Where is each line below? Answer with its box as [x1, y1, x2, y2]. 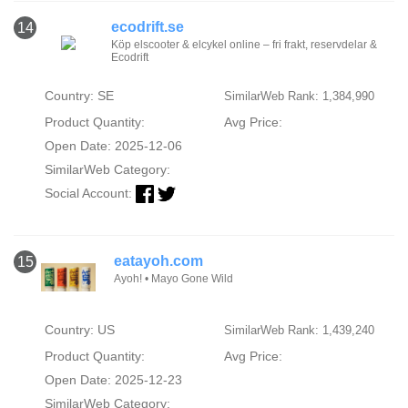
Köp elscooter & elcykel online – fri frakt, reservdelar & [110, 37, 377, 51]
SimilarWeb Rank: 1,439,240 [223, 322, 374, 337]
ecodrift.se [110, 18, 184, 35]
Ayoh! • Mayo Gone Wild [114, 271, 233, 285]
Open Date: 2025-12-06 [44, 138, 182, 153]
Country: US [44, 321, 115, 337]
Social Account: [44, 185, 136, 200]
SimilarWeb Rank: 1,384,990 [223, 88, 374, 103]
